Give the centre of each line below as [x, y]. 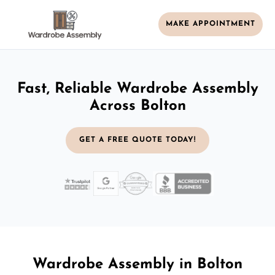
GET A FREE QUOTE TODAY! [137, 140]
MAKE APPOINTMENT [211, 24]
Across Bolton [137, 106]
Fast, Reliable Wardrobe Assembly [137, 89]
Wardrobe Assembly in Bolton [137, 264]
